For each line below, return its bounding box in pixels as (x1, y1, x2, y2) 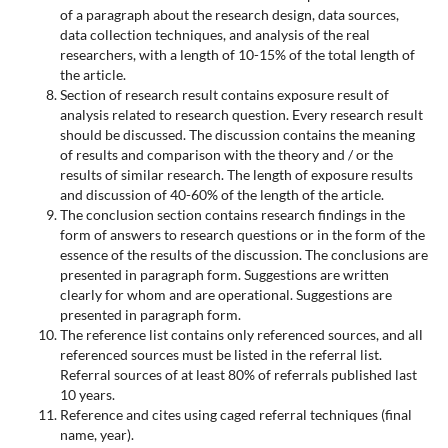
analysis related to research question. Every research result (59, 105, 423, 123)
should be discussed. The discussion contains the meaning (59, 125, 415, 143)
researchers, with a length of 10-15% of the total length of (59, 45, 415, 63)
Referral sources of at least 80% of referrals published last (59, 365, 417, 383)
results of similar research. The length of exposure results (59, 165, 413, 183)
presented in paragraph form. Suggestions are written (59, 265, 389, 283)
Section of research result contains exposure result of (59, 85, 389, 103)
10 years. (59, 385, 115, 403)
